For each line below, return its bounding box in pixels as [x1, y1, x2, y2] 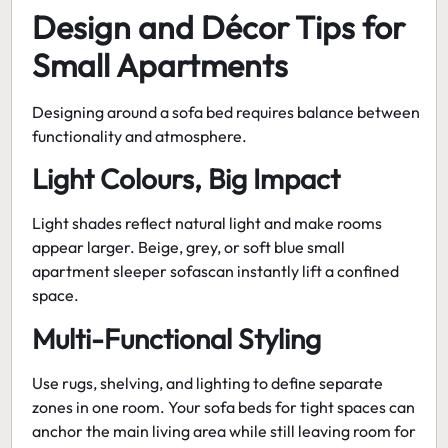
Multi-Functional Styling [32, 320, 322, 356]
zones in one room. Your [32, 396, 205, 417]
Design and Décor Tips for [32, 6, 406, 47]
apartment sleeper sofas [32, 261, 209, 282]
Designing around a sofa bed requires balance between [32, 101, 421, 122]
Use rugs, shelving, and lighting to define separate [32, 372, 384, 393]
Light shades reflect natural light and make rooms [32, 213, 383, 234]
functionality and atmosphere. [32, 125, 248, 146]
